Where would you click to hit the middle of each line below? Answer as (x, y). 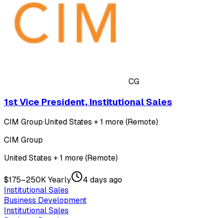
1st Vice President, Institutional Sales (88, 102)
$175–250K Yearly (37, 180)
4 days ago (102, 180)
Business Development (45, 200)
